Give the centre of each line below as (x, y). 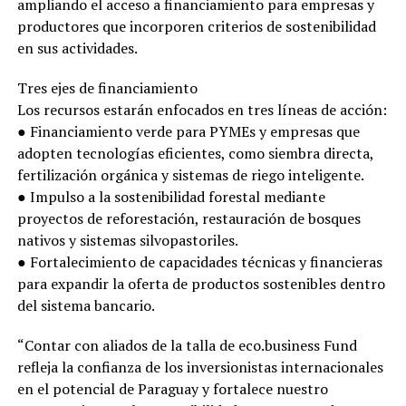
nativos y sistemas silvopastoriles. (127, 241)
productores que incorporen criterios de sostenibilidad (196, 27)
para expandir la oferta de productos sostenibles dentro (201, 284)
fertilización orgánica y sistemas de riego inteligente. (190, 175)
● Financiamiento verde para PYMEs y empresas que (188, 132)
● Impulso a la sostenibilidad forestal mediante (171, 197)
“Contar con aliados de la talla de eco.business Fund (187, 346)
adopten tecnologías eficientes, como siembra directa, (195, 154)
